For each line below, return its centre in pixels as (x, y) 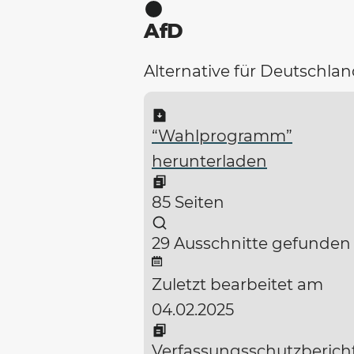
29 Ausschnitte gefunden (251, 244)
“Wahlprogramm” (222, 136)
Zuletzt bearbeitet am (237, 285)
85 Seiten (188, 203)
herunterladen (209, 162)
